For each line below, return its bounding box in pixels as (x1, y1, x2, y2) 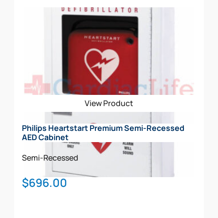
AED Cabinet (22, 131, 69, 143)
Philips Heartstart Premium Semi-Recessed (22, 122, 185, 133)
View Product (85, 97, 133, 109)
